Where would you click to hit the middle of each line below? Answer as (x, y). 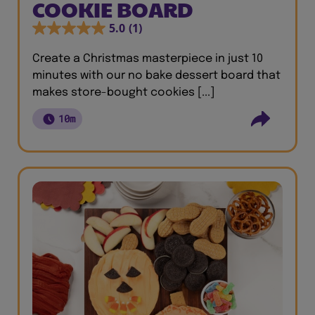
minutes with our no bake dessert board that (156, 76)
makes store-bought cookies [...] (123, 92)
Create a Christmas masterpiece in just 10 (148, 59)
